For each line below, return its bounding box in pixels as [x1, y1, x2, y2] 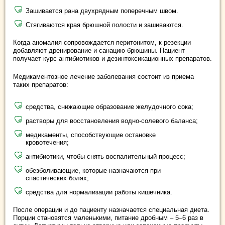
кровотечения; [26, 138, 69, 146]
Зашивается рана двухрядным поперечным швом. [26, 7, 178, 15]
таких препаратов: [13, 80, 68, 88]
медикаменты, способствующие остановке [26, 131, 156, 139]
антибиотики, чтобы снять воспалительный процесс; [26, 152, 185, 160]
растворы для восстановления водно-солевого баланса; [26, 117, 198, 125]
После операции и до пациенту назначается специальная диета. [13, 205, 209, 213]
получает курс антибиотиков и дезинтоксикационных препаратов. [13, 54, 212, 62]
